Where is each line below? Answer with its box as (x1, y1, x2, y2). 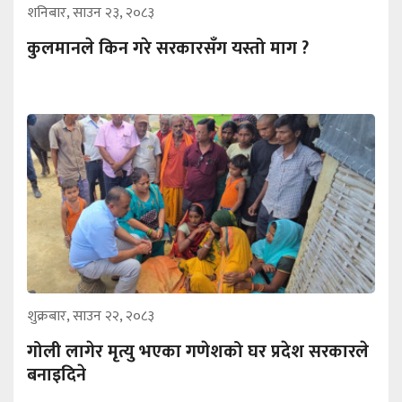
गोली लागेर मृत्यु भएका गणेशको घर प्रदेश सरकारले (27, 336, 369, 367)
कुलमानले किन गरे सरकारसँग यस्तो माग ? (27, 32, 309, 64)
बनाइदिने (27, 359, 86, 390)
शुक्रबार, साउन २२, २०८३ (27, 303, 154, 328)
